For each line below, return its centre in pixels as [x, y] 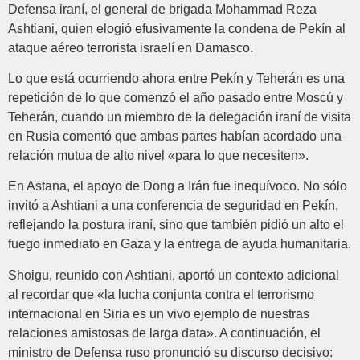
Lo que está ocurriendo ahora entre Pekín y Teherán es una [176, 79]
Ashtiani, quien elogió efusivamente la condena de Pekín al [177, 28]
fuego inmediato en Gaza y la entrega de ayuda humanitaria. [180, 244]
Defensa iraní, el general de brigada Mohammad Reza [162, 9]
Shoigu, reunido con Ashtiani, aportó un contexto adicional [174, 275]
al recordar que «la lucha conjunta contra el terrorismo [161, 294]
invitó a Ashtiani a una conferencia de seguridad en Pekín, [173, 206]
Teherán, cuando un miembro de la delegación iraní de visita [180, 117]
